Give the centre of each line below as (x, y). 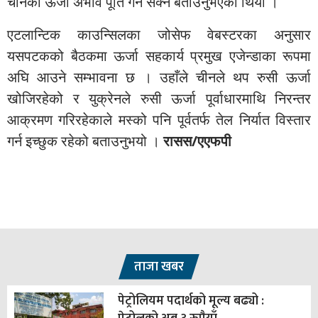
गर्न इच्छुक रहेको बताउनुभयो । (85, 141)
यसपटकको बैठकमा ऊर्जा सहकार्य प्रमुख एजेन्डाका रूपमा (159, 55)
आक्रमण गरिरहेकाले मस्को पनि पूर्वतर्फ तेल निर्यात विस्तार (159, 119)
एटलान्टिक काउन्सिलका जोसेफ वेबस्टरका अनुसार (159, 34)
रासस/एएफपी (197, 141)
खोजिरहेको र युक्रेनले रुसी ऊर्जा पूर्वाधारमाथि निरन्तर (159, 98)
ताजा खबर (159, 267)
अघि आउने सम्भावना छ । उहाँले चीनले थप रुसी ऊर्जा (159, 77)
